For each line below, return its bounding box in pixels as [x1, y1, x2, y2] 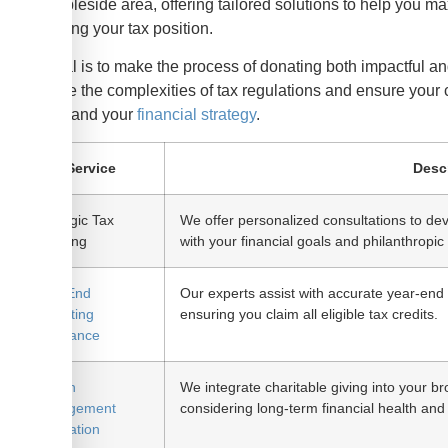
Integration [32, 420, 101, 437]
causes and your [16, 106, 138, 124]
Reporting [32, 305, 95, 322]
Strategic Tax [32, 211, 115, 228]
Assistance [32, 326, 101, 343]
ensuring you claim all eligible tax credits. [180, 305, 439, 322]
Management [32, 399, 117, 416]
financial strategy [137, 106, 257, 124]
